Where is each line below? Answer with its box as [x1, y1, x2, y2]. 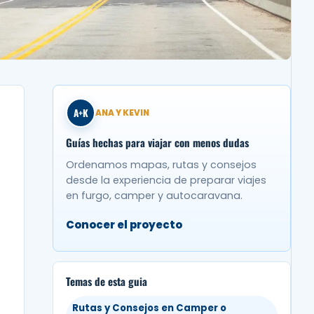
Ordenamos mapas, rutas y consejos [66, 158, 257, 172]
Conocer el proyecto [66, 217, 182, 233]
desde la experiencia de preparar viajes [66, 173, 266, 188]
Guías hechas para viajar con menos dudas [66, 135, 249, 151]
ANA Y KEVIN [95, 107, 149, 119]
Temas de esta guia [66, 273, 147, 289]
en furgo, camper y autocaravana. [66, 189, 243, 203]
